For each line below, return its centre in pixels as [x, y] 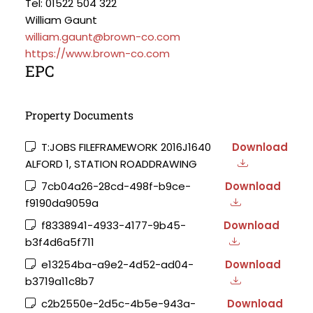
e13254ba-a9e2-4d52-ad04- [116, 264]
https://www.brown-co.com [97, 53]
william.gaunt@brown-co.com [103, 37]
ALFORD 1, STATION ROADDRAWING [111, 164]
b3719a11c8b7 [60, 281]
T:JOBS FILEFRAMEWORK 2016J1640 [125, 147]
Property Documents [79, 115]
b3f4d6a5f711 [60, 242]
